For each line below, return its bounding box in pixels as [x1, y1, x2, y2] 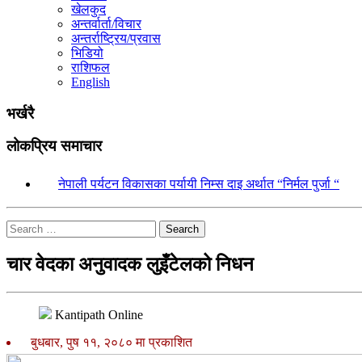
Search [166, 223, 199, 236]
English [71, 75, 110, 89]
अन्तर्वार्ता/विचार [71, 17, 141, 31]
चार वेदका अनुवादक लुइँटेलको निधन [6, 254, 254, 276]
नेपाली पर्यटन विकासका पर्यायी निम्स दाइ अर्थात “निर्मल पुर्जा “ [58, 177, 339, 192]
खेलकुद [71, 2, 106, 16]
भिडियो [71, 46, 103, 60]
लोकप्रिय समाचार [6, 137, 102, 155]
